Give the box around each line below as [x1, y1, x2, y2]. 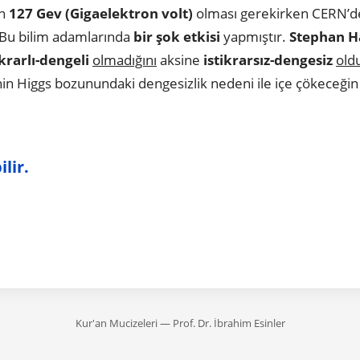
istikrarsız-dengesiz [203, 50, 333, 69]
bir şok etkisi [133, 27, 220, 46]
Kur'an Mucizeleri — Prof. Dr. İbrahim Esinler [75, 315, 285, 330]
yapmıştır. [220, 27, 289, 46]
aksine [157, 50, 203, 69]
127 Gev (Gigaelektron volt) [9, 3, 193, 22]
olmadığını [92, 50, 157, 69]
